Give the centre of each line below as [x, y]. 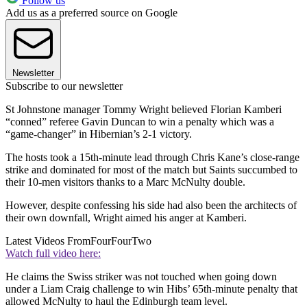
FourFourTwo [121, 241]
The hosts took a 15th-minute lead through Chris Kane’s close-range [152, 157]
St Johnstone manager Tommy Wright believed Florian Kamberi [144, 109]
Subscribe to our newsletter [64, 86]
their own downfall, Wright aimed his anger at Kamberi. [126, 217]
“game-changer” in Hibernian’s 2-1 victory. [99, 134]
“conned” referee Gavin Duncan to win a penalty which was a [140, 121]
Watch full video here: [53, 253]
